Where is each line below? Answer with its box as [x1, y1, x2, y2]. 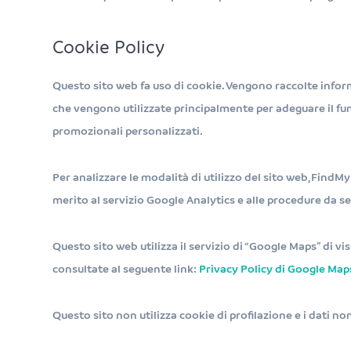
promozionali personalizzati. [52, 125, 204, 137]
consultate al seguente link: [52, 262, 200, 275]
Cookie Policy [52, 38, 165, 58]
